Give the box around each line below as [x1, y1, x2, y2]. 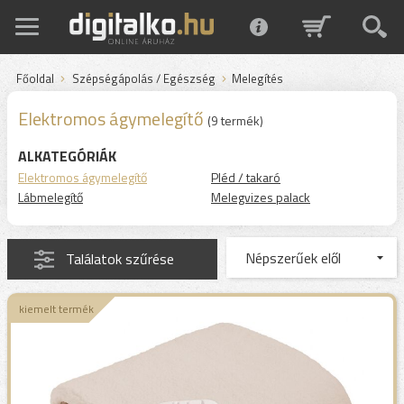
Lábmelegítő [18, 188, 83, 207]
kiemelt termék [18, 300, 94, 317]
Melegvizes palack [211, 188, 310, 207]
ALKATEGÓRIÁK [18, 145, 116, 167]
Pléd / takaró [211, 168, 280, 187]
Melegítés [232, 69, 283, 87]
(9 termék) [207, 111, 263, 130]
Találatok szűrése [66, 248, 174, 270]
